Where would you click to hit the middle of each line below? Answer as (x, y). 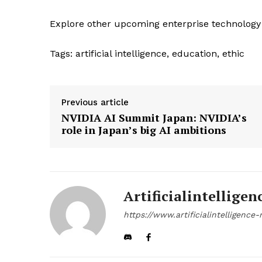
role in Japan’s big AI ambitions (144, 130)
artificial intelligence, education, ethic (158, 54)
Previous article (95, 103)
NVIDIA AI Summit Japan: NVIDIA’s (154, 118)
